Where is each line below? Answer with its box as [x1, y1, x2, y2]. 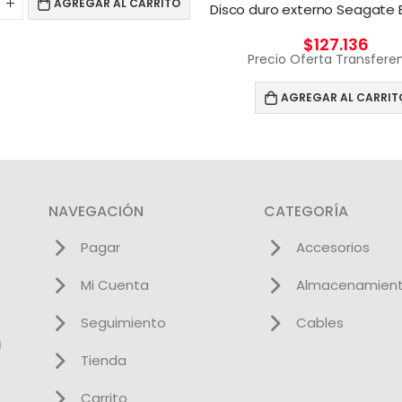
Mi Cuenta [80, 275, 149, 294]
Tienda [80, 350, 127, 370]
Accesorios [295, 237, 370, 257]
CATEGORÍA [264, 200, 348, 222]
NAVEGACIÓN [48, 200, 144, 222]
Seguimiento [80, 312, 166, 332]
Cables [295, 312, 344, 332]
